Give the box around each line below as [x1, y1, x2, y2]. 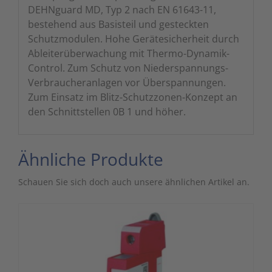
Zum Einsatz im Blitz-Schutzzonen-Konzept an [28, 90, 237, 104]
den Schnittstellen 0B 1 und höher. [28, 105, 186, 119]
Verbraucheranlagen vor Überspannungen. [28, 76, 226, 90]
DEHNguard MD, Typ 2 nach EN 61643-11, [28, 3, 216, 17]
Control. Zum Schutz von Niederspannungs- [28, 61, 228, 75]
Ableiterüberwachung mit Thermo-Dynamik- [28, 47, 229, 61]
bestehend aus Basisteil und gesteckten [28, 18, 209, 32]
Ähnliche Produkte [18, 148, 163, 171]
